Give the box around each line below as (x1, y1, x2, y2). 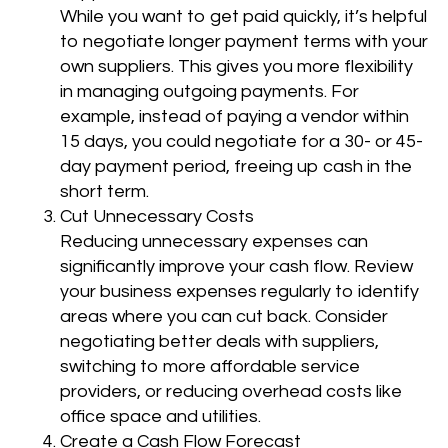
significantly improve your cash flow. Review (60, 257, 413, 277)
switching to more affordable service (60, 357, 360, 377)
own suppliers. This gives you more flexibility (60, 57, 413, 77)
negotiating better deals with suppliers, (60, 332, 379, 352)
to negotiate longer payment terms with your (60, 32, 428, 52)
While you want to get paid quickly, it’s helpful (60, 7, 427, 27)
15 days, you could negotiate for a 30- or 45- (60, 132, 423, 152)
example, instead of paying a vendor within (60, 107, 409, 127)
